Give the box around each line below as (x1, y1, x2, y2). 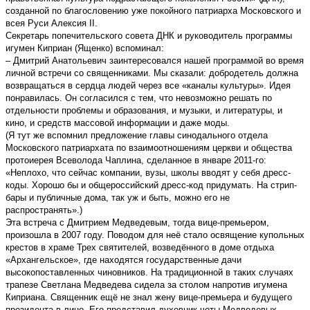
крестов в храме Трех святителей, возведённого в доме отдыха (6, 241, 274, 253)
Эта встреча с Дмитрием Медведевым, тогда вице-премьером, (6, 217, 269, 228)
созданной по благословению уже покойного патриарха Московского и (6, 5, 301, 16)
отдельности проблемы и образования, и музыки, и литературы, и (6, 104, 282, 116)
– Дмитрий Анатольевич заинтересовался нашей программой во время (6, 55, 304, 66)
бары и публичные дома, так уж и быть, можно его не (6, 192, 230, 203)
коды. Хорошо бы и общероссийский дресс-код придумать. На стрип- (6, 179, 297, 190)
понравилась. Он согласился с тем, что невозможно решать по (6, 92, 272, 103)
